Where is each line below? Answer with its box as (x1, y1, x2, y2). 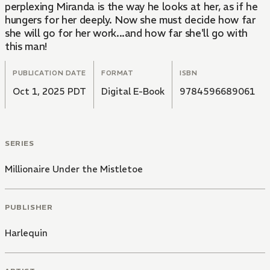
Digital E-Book (101, 86, 165, 98)
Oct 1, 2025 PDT (13, 86, 86, 98)
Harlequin (5, 227, 48, 239)
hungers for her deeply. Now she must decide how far (5, 13, 256, 27)
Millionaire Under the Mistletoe (5, 163, 143, 175)
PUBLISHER (5, 202, 53, 212)
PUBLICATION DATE (13, 69, 86, 78)
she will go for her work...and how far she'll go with (5, 27, 248, 40)
